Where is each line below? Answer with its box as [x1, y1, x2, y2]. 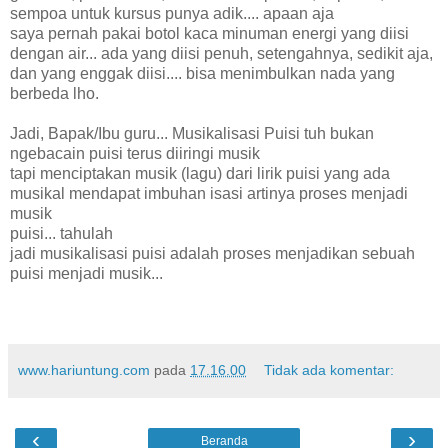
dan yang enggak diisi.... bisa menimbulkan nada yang [10, 64, 395, 82]
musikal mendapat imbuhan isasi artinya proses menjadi [10, 184, 408, 202]
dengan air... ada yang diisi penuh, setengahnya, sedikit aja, [10, 44, 433, 62]
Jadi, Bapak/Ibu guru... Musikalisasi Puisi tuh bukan [10, 124, 374, 142]
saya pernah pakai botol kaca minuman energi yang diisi [10, 24, 409, 42]
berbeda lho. [10, 84, 99, 102]
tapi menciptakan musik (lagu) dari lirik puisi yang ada [10, 164, 390, 182]
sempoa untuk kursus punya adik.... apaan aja [10, 4, 334, 22]
